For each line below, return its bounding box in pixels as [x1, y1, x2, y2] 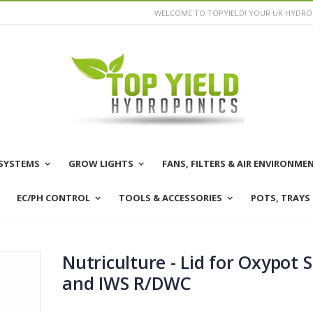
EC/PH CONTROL [17, 191, 90, 204]
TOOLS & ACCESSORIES [119, 191, 222, 204]
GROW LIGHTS [68, 157, 133, 170]
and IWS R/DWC [62, 271, 191, 296]
